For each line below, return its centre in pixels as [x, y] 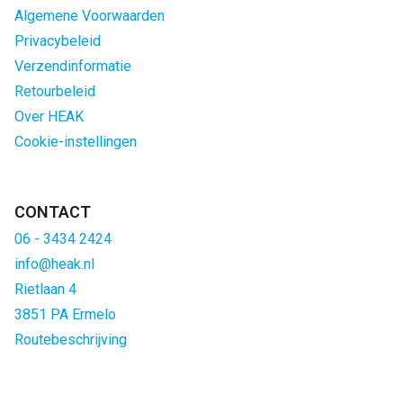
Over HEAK [49, 116]
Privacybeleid [58, 41]
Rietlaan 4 [45, 289]
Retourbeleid [55, 91]
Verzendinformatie [73, 66]
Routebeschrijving [71, 340]
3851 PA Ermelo [65, 314]
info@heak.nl [54, 264]
